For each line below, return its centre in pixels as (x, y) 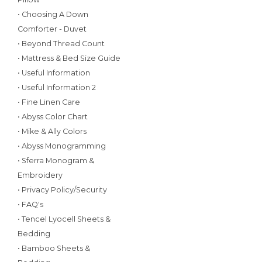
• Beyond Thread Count (61, 44)
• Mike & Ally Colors (52, 131)
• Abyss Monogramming (62, 146)
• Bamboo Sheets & (54, 248)
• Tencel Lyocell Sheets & (64, 219)
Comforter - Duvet (52, 29)
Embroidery (40, 175)
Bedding (34, 234)
